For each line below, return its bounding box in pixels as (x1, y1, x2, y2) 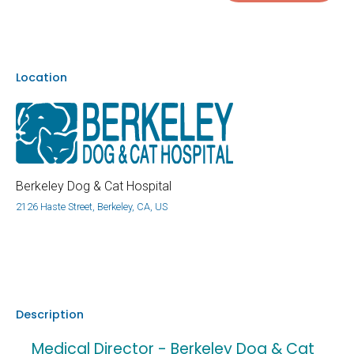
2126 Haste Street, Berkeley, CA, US (16, 201, 168, 213)
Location (16, 69, 67, 85)
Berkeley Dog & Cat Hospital (16, 179, 171, 194)
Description (16, 307, 84, 323)
